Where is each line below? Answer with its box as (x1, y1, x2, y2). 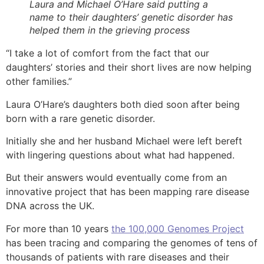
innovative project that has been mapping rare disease (6, 186, 249, 198)
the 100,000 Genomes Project (111, 222, 244, 235)
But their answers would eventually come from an (6, 171, 227, 184)
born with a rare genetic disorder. (6, 112, 155, 124)
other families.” (6, 75, 72, 88)
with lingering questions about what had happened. (6, 148, 235, 161)
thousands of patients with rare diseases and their (6, 250, 229, 263)
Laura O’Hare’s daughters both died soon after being (6, 98, 240, 110)
